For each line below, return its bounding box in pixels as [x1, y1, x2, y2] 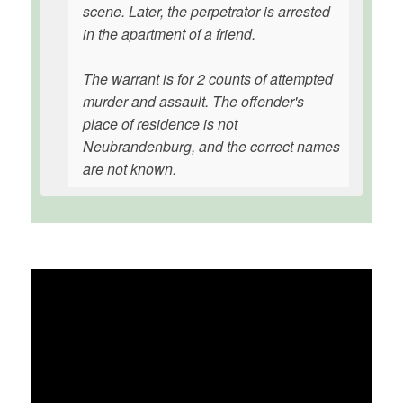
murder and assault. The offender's [83, 91, 304, 112]
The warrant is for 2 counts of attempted [83, 68, 333, 89]
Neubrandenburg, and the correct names [83, 136, 340, 157]
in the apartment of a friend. [83, 23, 255, 44]
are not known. [83, 158, 176, 179]
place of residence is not [83, 113, 237, 134]
